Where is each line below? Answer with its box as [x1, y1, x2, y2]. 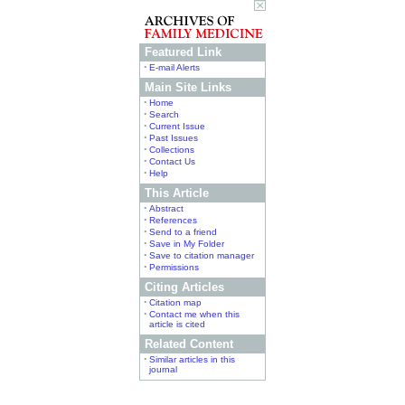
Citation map [149, 297, 202, 307]
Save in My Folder [149, 239, 224, 249]
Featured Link [141, 45, 221, 59]
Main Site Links [141, 80, 231, 94]
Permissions [149, 262, 199, 272]
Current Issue [149, 121, 205, 131]
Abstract [149, 203, 184, 213]
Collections [149, 145, 194, 155]
